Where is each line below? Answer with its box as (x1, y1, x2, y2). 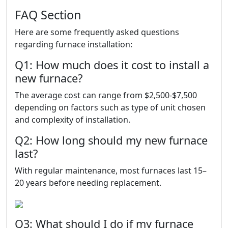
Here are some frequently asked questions (15, 26, 179, 38)
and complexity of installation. (15, 114, 130, 125)
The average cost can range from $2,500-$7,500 (15, 90, 197, 101)
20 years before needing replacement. (15, 177, 161, 188)
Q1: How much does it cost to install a (15, 58, 209, 72)
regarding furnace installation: (15, 39, 132, 50)
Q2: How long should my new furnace (15, 133, 208, 148)
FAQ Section (15, 7, 81, 23)
